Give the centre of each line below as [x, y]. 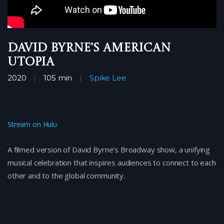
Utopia [31, 63]
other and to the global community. [66, 176]
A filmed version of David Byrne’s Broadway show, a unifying [109, 150]
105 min [58, 78]
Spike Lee [108, 78]
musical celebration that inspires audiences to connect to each [112, 163]
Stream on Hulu [32, 124]
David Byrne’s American [89, 49]
